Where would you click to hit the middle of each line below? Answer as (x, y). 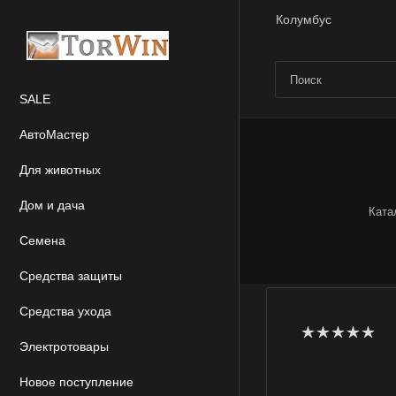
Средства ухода (65, 311)
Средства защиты (71, 276)
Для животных (60, 170)
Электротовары (64, 346)
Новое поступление (76, 382)
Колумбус (304, 19)
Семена (42, 240)
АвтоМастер (54, 134)
